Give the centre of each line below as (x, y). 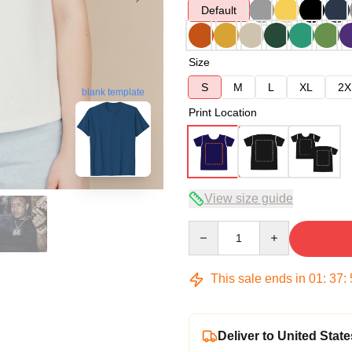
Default (219, 10)
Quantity (209, 228)
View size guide (249, 198)
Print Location (223, 112)
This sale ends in (258, 279)
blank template (113, 92)
